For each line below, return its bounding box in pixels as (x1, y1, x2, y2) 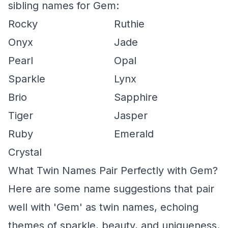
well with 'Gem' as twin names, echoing (8, 201, 198, 213)
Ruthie (114, 18, 145, 30)
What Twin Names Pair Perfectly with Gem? (8, 164, 218, 177)
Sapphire (114, 91, 158, 103)
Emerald (114, 128, 154, 140)
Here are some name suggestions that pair (8, 183, 214, 195)
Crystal (8, 146, 42, 158)
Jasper (114, 109, 148, 122)
